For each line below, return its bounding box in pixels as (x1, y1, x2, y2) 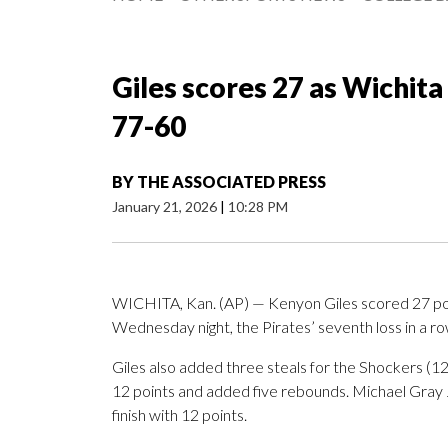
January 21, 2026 (112, 198, 220, 216)
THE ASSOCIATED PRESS (137, 172, 326, 192)
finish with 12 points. (112, 405, 247, 425)
